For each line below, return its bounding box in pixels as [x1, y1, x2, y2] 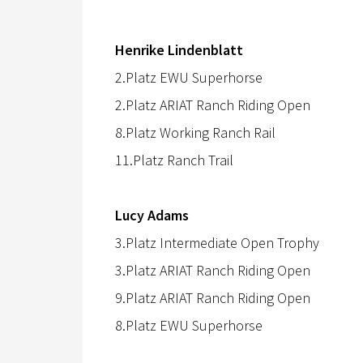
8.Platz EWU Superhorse [115, 315, 263, 335]
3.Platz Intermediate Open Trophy [115, 233, 319, 252]
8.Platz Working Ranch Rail [115, 122, 275, 142]
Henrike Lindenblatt [115, 40, 243, 59]
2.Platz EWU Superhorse [115, 67, 263, 87]
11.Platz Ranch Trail [115, 150, 233, 169]
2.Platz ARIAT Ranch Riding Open [115, 95, 310, 114]
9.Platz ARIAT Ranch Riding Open [115, 288, 310, 307]
